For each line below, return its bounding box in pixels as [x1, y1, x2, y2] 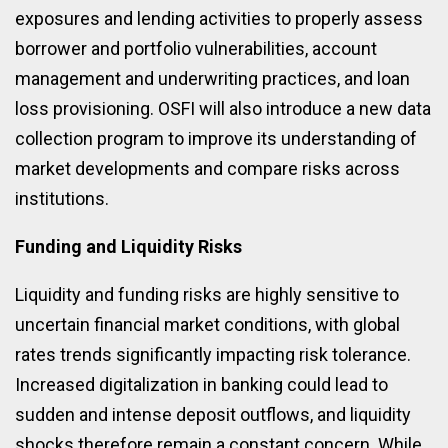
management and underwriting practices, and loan [15, 67, 410, 89]
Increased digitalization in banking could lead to [15, 373, 388, 395]
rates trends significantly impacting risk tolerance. [15, 343, 411, 365]
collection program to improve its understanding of [15, 127, 417, 149]
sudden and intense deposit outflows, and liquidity [15, 403, 411, 425]
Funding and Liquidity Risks [15, 235, 242, 257]
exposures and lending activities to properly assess [15, 7, 423, 29]
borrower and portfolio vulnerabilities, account [15, 37, 377, 59]
